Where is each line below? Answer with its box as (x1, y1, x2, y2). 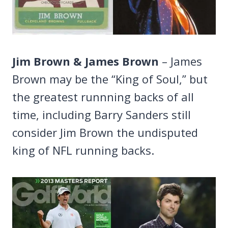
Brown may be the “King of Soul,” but (12, 71, 208, 87)
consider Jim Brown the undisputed (12, 125, 198, 140)
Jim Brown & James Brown (12, 53, 159, 69)
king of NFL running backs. (12, 142, 154, 158)
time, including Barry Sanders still (12, 107, 191, 123)
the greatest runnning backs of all (12, 89, 194, 105)
